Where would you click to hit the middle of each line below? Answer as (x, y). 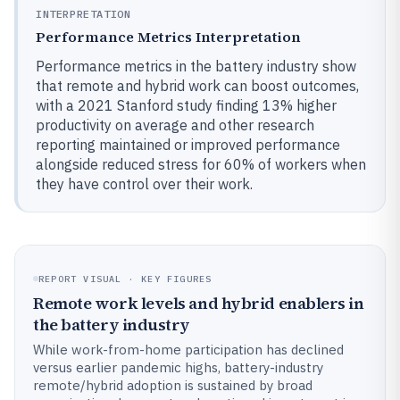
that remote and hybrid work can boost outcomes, (197, 86)
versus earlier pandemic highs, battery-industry (178, 367)
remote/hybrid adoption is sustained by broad (173, 385)
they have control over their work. (144, 184)
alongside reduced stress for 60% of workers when (201, 164)
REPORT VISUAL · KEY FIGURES (125, 279)
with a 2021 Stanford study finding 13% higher (186, 105)
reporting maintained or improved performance (188, 145)
